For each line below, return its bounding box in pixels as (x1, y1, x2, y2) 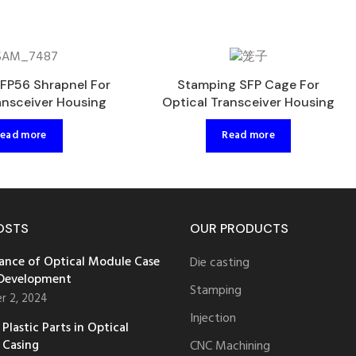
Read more (222, 127, 276, 145)
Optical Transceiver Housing (162, 93, 335, 110)
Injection (190, 308, 236, 329)
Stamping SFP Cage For (177, 75, 320, 93)
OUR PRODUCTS (190, 219, 288, 237)
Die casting (190, 252, 250, 273)
